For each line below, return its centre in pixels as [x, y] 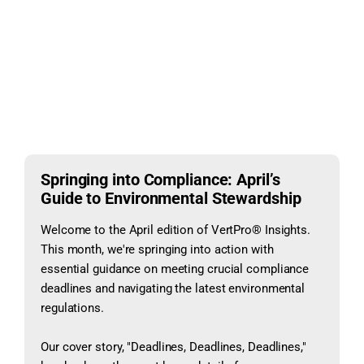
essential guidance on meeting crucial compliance [175, 269]
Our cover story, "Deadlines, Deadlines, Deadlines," [173, 347]
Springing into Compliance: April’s [160, 180]
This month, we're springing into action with [157, 249]
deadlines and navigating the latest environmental [173, 288]
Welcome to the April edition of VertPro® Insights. [175, 230]
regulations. [72, 308]
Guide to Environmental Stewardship [171, 198]
